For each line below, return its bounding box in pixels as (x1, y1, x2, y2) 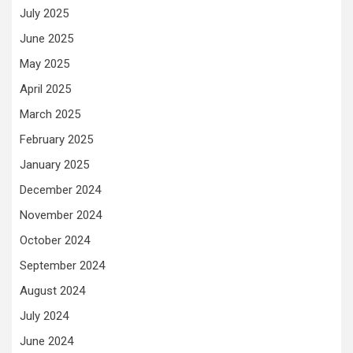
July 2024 (20, 308, 69, 323)
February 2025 (20, 132, 93, 147)
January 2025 (20, 157, 89, 172)
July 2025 (20, 6, 69, 20)
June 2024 (20, 333, 73, 348)
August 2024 (20, 283, 85, 298)
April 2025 (20, 81, 71, 96)
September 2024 (20, 258, 105, 273)
